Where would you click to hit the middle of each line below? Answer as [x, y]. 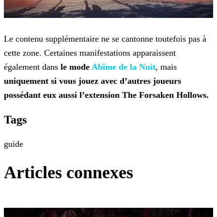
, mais [166, 67]
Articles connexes [69, 173]
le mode [76, 67]
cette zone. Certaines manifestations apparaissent [90, 53]
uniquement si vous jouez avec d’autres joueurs [93, 81]
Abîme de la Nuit [124, 67]
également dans [32, 67]
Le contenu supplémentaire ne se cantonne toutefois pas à [105, 39]
